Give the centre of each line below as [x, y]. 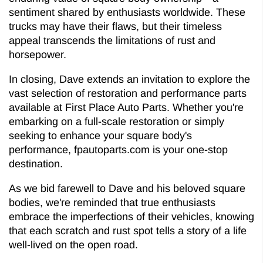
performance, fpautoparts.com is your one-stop [118, 149]
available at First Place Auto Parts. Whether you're [126, 107]
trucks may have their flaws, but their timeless [115, 26]
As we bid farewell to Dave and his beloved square [127, 188]
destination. [36, 163]
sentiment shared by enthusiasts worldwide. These [127, 12]
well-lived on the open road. [73, 245]
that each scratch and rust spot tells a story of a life [128, 230]
